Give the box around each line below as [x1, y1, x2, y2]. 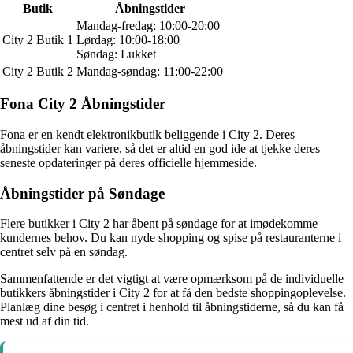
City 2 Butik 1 [2, 32, 73, 46]
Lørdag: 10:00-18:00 [76, 32, 180, 46]
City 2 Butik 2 [2, 64, 73, 78]
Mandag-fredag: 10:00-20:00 [76, 18, 220, 32]
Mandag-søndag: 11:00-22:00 [76, 64, 223, 78]
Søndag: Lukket [76, 46, 156, 61]
